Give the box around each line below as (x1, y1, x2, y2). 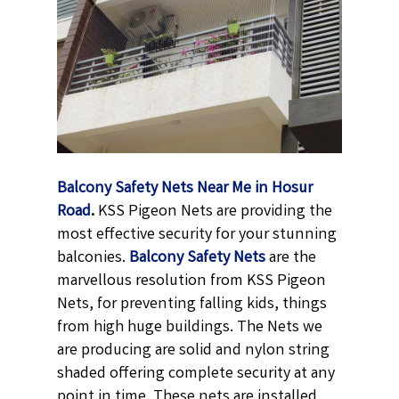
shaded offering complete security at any (57, 362, 336, 386)
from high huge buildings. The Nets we (57, 315, 323, 339)
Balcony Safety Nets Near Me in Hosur (57, 176, 313, 200)
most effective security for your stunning (57, 223, 338, 247)
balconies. (57, 246, 126, 270)
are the (265, 246, 317, 270)
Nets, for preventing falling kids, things (57, 292, 328, 316)
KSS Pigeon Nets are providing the (98, 199, 333, 224)
